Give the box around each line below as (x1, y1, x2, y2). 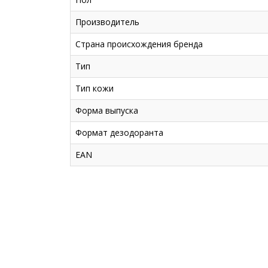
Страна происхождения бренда (75, 38, 203, 50)
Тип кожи (75, 83, 114, 94)
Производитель (75, 16, 139, 28)
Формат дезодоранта (75, 127, 163, 138)
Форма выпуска (75, 105, 138, 116)
